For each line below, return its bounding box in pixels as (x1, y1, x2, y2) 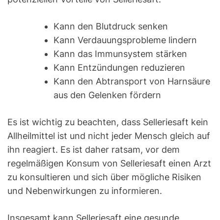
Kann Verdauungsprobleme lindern (54, 35, 197, 46)
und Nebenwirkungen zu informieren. (7, 186, 162, 196)
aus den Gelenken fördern (54, 90, 161, 101)
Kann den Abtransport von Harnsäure (54, 76, 210, 87)
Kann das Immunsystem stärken (54, 49, 187, 59)
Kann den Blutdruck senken (54, 21, 168, 32)
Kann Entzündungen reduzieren (54, 62, 185, 73)
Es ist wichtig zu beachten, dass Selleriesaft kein (7, 117, 208, 128)
